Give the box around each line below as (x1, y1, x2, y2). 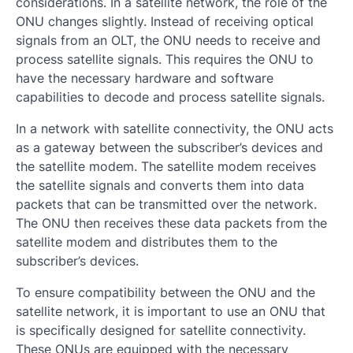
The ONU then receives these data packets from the (16, 215, 327, 231)
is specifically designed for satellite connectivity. (16, 322, 306, 338)
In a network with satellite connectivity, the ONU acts (16, 121, 333, 136)
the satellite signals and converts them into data (16, 177, 304, 193)
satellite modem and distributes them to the (16, 234, 277, 250)
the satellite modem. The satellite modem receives (16, 158, 316, 174)
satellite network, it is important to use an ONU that (16, 303, 325, 319)
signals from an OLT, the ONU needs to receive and (16, 32, 321, 48)
